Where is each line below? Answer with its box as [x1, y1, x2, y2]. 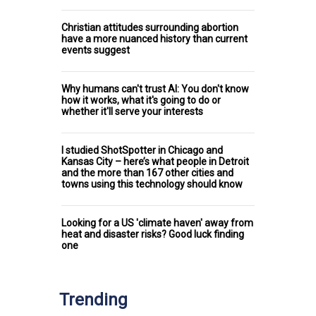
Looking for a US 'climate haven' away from [61, 217, 253, 229]
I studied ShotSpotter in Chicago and [61, 145, 223, 157]
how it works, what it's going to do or [61, 95, 221, 107]
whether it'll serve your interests [61, 106, 203, 118]
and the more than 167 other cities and [61, 167, 233, 179]
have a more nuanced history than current [61, 33, 248, 45]
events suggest [61, 44, 130, 56]
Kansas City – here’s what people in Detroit [61, 156, 249, 168]
